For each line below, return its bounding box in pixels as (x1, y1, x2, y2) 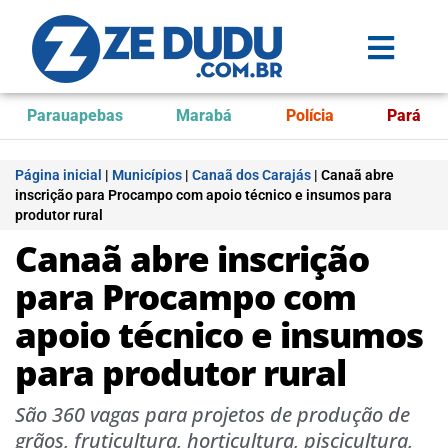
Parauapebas (26, 106, 123, 125)
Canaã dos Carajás (192, 167, 311, 183)
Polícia (285, 106, 334, 125)
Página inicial (15, 167, 102, 183)
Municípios (112, 167, 182, 183)
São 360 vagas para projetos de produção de (15, 401, 410, 428)
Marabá (176, 106, 233, 125)
